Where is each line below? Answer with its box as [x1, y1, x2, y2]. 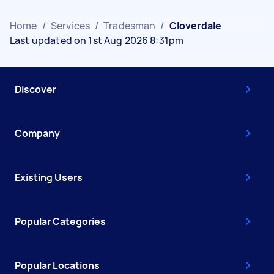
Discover [15, 82, 56, 96]
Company [15, 126, 60, 140]
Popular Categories [15, 214, 106, 228]
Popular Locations [15, 258, 100, 272]
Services [50, 18, 90, 32]
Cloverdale [169, 18, 222, 32]
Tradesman [103, 18, 156, 32]
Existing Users [15, 170, 83, 184]
